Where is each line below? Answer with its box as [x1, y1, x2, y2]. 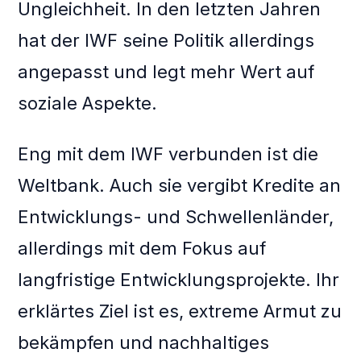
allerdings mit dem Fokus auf [18, 238, 267, 259]
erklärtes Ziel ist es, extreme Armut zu [18, 301, 342, 322]
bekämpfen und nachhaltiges [18, 332, 270, 354]
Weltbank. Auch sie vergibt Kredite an [18, 175, 342, 197]
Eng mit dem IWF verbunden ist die [18, 143, 319, 165]
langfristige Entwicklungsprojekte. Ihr [18, 269, 340, 291]
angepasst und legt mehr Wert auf [18, 61, 315, 83]
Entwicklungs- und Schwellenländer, [18, 206, 334, 228]
